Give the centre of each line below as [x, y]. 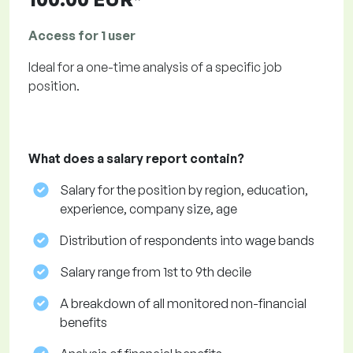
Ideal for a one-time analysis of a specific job [155, 67]
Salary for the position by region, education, [184, 190]
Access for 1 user [82, 36]
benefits [84, 323]
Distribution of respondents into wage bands [187, 241]
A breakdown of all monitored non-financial [183, 304]
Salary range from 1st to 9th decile [156, 272]
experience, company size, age [149, 209]
